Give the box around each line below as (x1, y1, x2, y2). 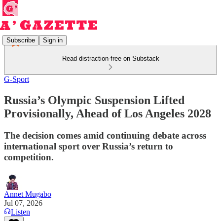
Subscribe (6, 36, 35, 44)
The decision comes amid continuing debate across (4, 130, 206, 141)
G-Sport (4, 75, 29, 83)
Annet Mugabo (4, 189, 51, 198)
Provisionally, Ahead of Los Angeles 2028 (4, 107, 211, 120)
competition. (4, 151, 54, 162)
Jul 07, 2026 (4, 198, 42, 207)
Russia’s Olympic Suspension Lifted (4, 93, 184, 107)
